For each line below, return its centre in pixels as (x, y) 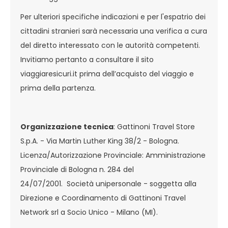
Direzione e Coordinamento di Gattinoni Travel (103, 198)
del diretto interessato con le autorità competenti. (110, 45)
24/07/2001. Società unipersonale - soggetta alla (108, 184)
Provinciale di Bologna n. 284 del (77, 169)
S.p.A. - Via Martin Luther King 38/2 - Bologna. (100, 141)
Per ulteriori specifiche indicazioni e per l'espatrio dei (113, 17)
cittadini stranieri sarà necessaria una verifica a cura (114, 31)
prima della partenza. (58, 88)
